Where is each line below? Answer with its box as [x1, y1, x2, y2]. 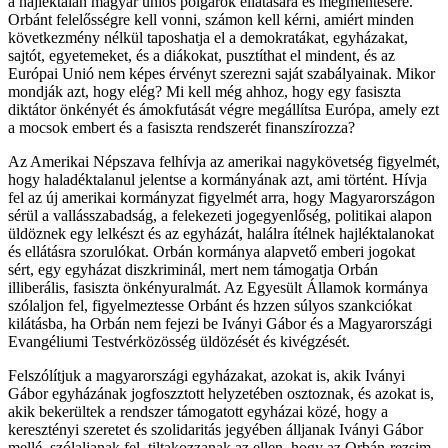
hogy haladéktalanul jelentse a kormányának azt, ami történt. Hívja [8, 170, 427, 188]
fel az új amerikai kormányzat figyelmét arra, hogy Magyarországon [8, 188, 435, 206]
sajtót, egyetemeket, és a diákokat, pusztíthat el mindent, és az [8, 46, 395, 64]
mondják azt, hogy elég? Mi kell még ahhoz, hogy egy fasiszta [8, 82, 401, 100]
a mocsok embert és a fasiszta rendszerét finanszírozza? [8, 118, 355, 136]
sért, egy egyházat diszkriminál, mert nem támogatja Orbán [8, 260, 378, 278]
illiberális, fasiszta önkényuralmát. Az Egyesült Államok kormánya [8, 278, 428, 296]
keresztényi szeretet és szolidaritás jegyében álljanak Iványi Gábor [8, 420, 423, 438]
